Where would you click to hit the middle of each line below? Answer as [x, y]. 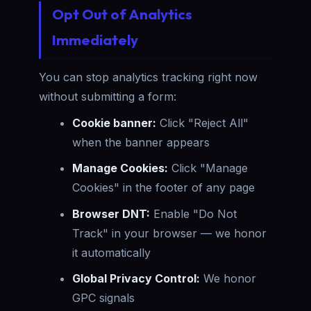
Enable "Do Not [193, 213]
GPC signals [103, 298]
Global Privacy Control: [136, 279]
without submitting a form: [108, 96]
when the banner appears [141, 142]
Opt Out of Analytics [122, 14]
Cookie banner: [114, 123]
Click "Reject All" [202, 123]
